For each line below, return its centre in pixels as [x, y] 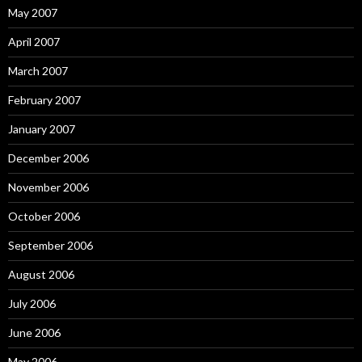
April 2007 [34, 42]
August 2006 [41, 274]
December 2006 [48, 158]
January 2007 [42, 129]
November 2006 [48, 187]
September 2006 [51, 245]
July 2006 [32, 303]
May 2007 [33, 13]
